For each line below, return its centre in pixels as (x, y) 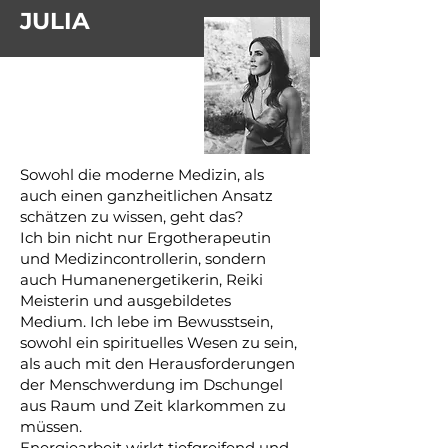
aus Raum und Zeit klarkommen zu (153, 405)
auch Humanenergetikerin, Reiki (141, 279)
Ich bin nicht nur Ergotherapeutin (145, 237)
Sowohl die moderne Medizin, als (142, 174)
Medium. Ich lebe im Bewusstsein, (146, 321)
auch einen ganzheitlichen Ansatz (146, 195)
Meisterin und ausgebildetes (125, 300)
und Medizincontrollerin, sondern (143, 258)
